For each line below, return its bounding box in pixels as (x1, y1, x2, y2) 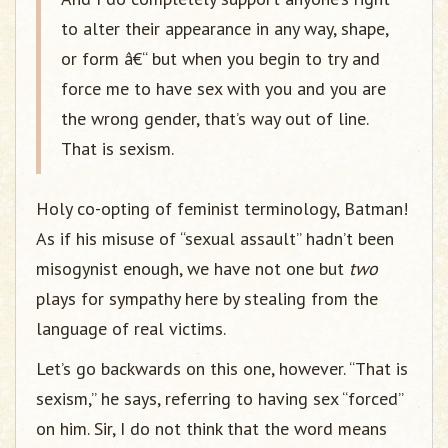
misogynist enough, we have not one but (36, 257, 349, 280)
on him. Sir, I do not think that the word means (36, 417, 387, 440)
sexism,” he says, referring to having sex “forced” (36, 387, 403, 410)
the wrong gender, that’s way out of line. (61, 107, 368, 130)
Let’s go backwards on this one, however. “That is (36, 357, 408, 380)
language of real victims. (36, 317, 226, 340)
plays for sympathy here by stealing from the (36, 287, 378, 310)
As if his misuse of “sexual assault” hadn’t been (36, 227, 394, 250)
